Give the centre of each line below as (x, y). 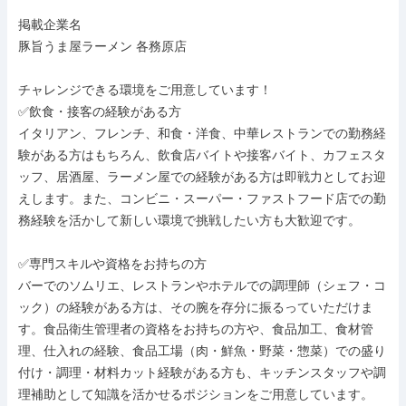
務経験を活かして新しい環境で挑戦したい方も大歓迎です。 (189, 220)
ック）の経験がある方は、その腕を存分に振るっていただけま (196, 307)
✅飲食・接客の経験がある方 (100, 111)
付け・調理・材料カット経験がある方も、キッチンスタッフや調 (202, 372)
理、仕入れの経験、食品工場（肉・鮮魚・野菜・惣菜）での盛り (202, 351)
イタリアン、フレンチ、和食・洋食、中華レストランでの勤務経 (202, 133)
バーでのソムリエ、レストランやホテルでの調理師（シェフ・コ (202, 285)
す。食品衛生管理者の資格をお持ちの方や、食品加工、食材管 (196, 329)
